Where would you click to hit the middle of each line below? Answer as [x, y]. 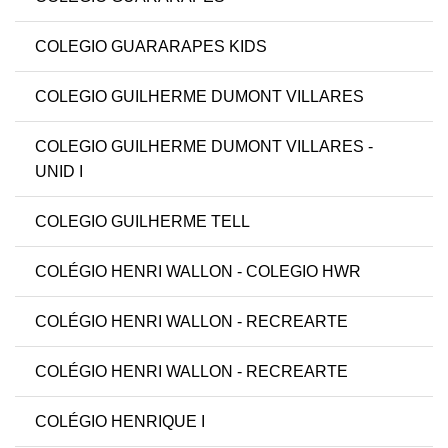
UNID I [59, 172]
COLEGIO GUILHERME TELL [142, 222]
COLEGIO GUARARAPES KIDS [151, 47]
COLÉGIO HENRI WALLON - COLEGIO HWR [198, 272]
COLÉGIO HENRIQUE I [120, 422]
